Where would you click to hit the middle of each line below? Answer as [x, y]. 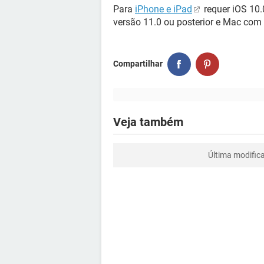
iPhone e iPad [164, 9]
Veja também [148, 122]
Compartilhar [138, 64]
